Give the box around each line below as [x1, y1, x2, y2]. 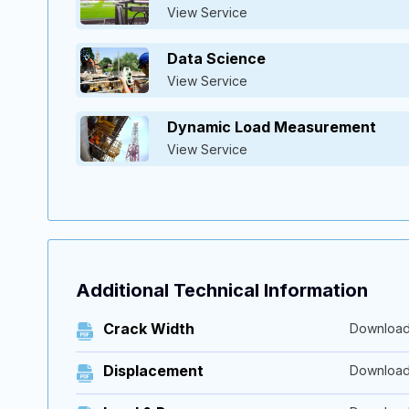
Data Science [167, 49, 266, 68]
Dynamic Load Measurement [167, 118, 376, 137]
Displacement [103, 362, 204, 381]
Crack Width [103, 320, 194, 339]
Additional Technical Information [76, 279, 368, 302]
